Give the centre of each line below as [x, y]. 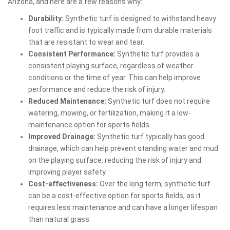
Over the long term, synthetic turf [154, 184]
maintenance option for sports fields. [90, 124]
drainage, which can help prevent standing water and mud [123, 148]
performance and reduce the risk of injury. [97, 89]
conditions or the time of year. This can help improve [114, 77]
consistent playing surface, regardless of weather [111, 65]
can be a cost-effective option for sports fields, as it [114, 195]
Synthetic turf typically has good [150, 136]
